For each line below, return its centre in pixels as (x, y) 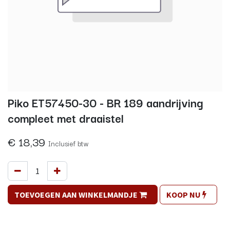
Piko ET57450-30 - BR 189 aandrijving (105, 102)
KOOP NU (184, 195)
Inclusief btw (69, 143)
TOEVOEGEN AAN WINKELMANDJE (76, 195)
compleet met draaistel (66, 118)
